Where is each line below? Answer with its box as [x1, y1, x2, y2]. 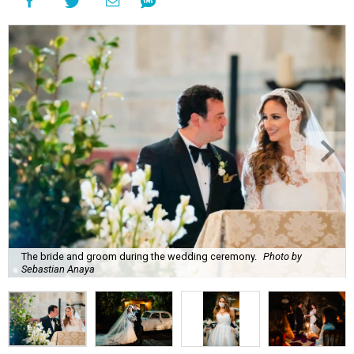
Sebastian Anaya [21, 262, 95, 275]
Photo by [263, 250, 302, 262]
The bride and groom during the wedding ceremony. [21, 250, 257, 262]
